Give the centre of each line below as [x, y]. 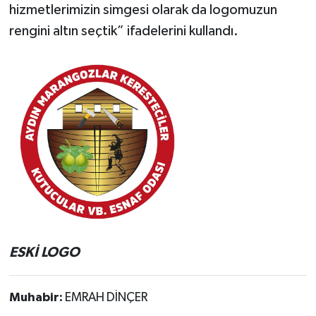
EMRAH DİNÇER [106, 297]
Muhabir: [37, 297]
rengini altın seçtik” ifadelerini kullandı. [123, 31]
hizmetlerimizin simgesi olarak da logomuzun [143, 10]
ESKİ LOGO [44, 252]
